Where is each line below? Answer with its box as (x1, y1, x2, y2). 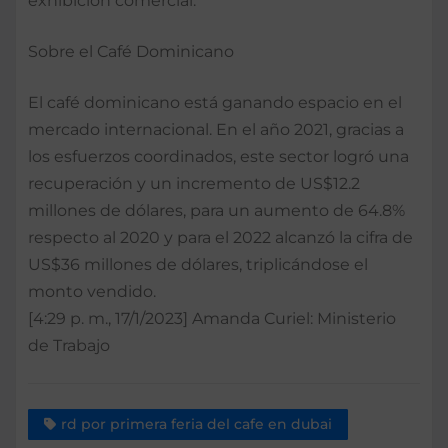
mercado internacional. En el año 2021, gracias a (28, 119, 404, 139)
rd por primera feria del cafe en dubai (61, 415, 332, 434)
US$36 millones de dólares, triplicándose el (28, 254, 368, 274)
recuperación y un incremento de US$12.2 (28, 173, 360, 193)
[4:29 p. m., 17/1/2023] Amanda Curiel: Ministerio (28, 308, 396, 328)
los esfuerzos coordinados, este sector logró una (28, 146, 409, 166)
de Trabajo (28, 335, 110, 355)
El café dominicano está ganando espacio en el (28, 92, 402, 112)
